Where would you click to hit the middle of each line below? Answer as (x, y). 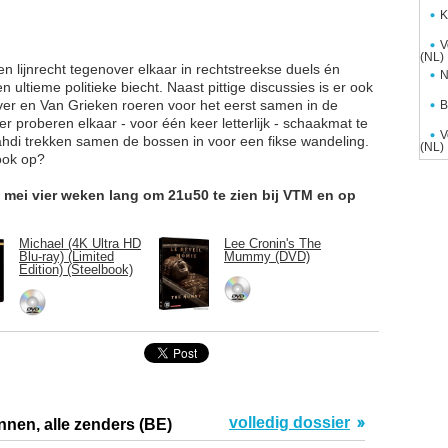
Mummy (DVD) (267, 257)
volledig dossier (289, 423)
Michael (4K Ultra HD (80, 244)
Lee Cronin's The (272, 244)
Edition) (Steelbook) (76, 270)
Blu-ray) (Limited (66, 257)
